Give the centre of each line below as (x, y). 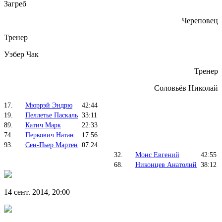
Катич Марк (43, 125)
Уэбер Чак (21, 54)
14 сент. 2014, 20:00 (37, 192)
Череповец (200, 20)
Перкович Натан (50, 135)
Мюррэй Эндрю (49, 105)
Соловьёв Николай (186, 88)
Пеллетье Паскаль (52, 115)
